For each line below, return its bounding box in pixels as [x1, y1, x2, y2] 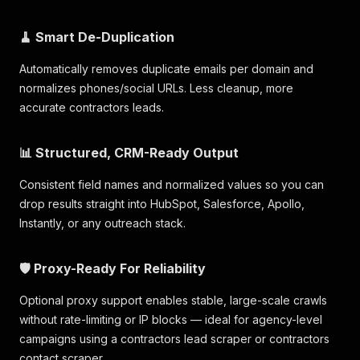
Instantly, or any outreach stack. [19, 216, 186, 230]
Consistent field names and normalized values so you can [19, 178, 324, 191]
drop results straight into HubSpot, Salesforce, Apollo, [19, 197, 305, 211]
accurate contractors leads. [19, 100, 164, 114]
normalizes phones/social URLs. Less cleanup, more [19, 81, 293, 95]
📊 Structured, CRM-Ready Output [19, 145, 239, 161]
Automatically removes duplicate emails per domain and [19, 62, 313, 76]
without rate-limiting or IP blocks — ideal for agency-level [19, 313, 322, 326]
